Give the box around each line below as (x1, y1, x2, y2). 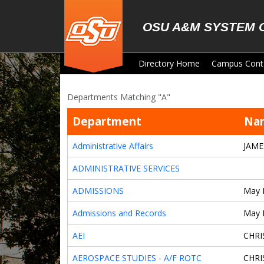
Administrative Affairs (72, 140, 153, 151)
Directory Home (138, 58, 200, 69)
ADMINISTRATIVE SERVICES (72, 163, 180, 174)
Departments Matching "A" (67, 91, 170, 103)
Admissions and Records (72, 207, 166, 219)
